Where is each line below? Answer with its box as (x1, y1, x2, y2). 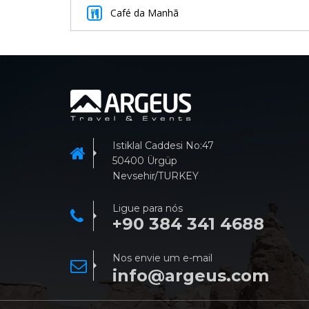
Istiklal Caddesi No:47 (112, 139, 214, 152)
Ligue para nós (112, 201, 183, 215)
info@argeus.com (112, 265, 269, 286)
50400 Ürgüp (112, 154, 177, 167)
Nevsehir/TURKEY (112, 169, 199, 182)
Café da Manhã (110, 6, 179, 19)
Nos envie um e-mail (112, 251, 212, 264)
